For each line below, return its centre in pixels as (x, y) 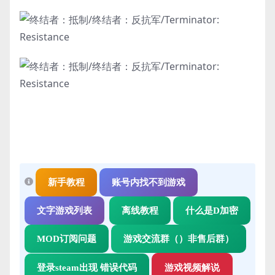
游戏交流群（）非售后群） (179, 238)
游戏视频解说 (192, 267)
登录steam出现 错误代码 (87, 267)
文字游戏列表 (64, 210)
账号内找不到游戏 (149, 182)
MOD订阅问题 (67, 238)
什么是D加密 (212, 210)
